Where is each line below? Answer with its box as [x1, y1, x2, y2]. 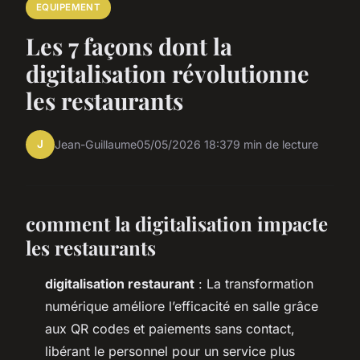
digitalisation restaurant [45, 275, 194, 292]
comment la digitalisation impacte [26, 210, 328, 236]
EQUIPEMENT [35, 2, 101, 14]
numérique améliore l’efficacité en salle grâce [45, 297, 318, 314]
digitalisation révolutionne [26, 57, 309, 88]
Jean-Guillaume [55, 137, 137, 152]
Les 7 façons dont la [26, 30, 232, 61]
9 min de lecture [233, 137, 318, 152]
